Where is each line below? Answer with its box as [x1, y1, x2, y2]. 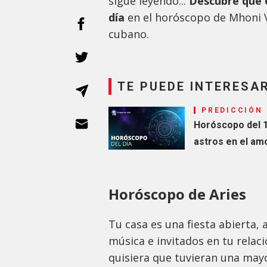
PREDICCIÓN [201, 106, 263, 115]
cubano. [108, 27, 149, 42]
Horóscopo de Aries [108, 184, 246, 204]
